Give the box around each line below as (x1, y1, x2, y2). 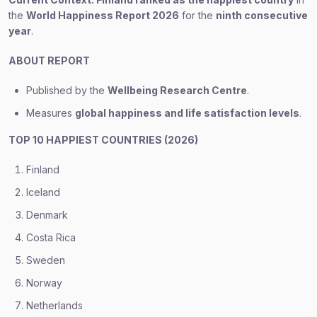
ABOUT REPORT (8, 54, 90, 67)
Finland (26, 163, 59, 175)
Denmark (26, 209, 68, 221)
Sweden (26, 254, 65, 266)
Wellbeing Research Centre (108, 84, 247, 96)
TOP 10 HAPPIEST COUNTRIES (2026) (8, 134, 198, 146)
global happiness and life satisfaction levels (75, 107, 299, 119)
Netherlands (26, 299, 83, 311)
